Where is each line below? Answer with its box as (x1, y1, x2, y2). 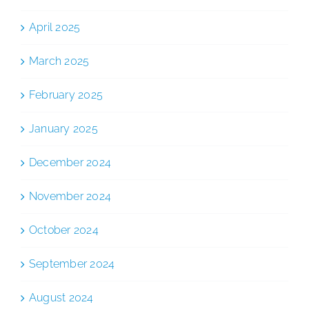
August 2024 (29, 290, 94, 304)
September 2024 (29, 257, 115, 270)
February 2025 (29, 88, 103, 101)
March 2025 (29, 54, 90, 68)
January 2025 (29, 121, 98, 135)
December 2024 (29, 155, 112, 169)
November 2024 (29, 189, 112, 203)
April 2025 (29, 20, 81, 34)
